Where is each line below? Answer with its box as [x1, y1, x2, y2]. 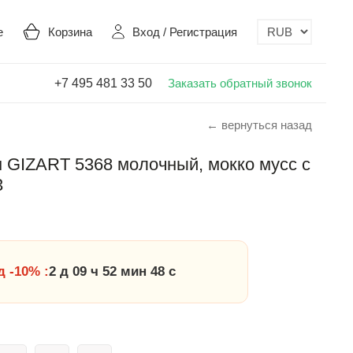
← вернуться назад [206, 118, 312, 132]
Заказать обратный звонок [168, 76, 312, 90]
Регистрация [169, 24, 237, 39]
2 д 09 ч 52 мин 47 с [49, 264, 176, 279]
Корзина [48, 24, 92, 39]
